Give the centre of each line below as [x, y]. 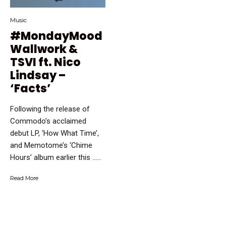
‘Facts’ [31, 89]
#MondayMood [56, 36]
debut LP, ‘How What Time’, [54, 133]
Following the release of [50, 109]
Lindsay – [38, 76]
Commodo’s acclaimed [48, 121]
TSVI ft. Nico [45, 63]
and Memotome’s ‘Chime [51, 146]
